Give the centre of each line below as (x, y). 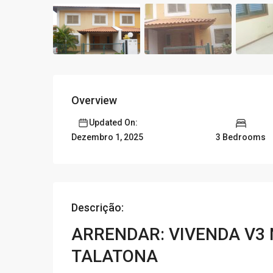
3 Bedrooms (241, 137)
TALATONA (115, 257)
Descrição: (97, 208)
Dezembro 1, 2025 (107, 137)
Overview (94, 101)
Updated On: (113, 123)
